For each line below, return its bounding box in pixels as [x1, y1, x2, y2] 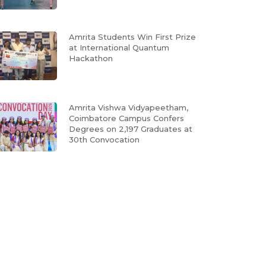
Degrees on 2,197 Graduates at [69, 124, 192, 134]
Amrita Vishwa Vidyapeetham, [69, 103, 188, 113]
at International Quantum [69, 42, 169, 52]
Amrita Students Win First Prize [69, 31, 196, 42]
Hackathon [69, 53, 113, 63]
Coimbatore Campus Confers [69, 113, 184, 123]
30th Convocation [69, 135, 140, 145]
